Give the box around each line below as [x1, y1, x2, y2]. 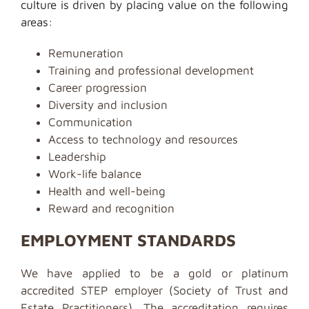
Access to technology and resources [48, 132, 238, 146]
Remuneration [48, 46, 123, 60]
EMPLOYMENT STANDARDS [20, 230, 236, 250]
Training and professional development [48, 63, 254, 77]
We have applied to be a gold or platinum [20, 266, 289, 280]
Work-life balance [48, 167, 141, 181]
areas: [20, 15, 53, 29]
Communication [48, 115, 132, 129]
